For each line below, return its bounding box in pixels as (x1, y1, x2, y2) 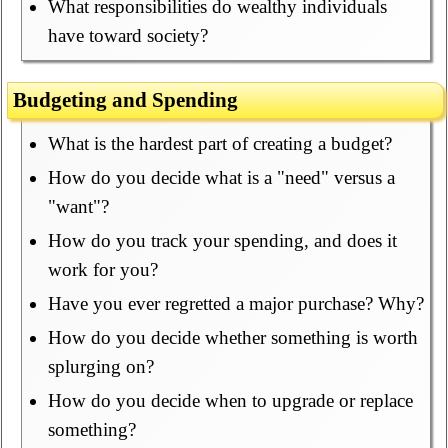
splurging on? (47, 356, 154, 378)
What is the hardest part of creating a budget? (47, 133, 392, 155)
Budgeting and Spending (13, 88, 239, 113)
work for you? (47, 259, 158, 281)
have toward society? (47, 25, 208, 47)
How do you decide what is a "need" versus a (47, 167, 395, 189)
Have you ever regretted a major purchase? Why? (47, 293, 424, 315)
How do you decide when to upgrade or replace (47, 390, 413, 412)
